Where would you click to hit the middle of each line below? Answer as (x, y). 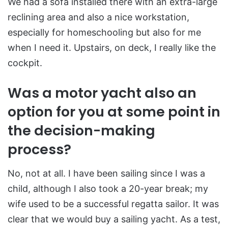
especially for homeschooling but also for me (104, 33)
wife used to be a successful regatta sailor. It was (113, 204)
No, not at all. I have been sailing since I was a (106, 173)
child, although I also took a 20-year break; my (108, 188)
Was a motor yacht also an (102, 93)
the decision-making (81, 131)
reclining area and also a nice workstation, (98, 17)
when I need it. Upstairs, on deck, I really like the (112, 48)
